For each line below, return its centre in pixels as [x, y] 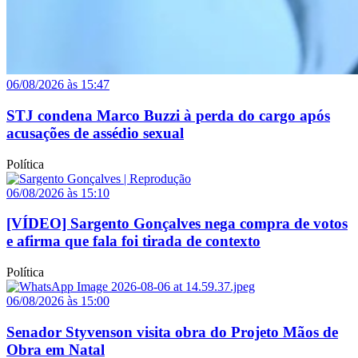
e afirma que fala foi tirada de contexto [133, 241]
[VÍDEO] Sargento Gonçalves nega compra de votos [177, 224]
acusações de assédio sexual [95, 133]
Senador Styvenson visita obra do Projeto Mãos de [172, 332]
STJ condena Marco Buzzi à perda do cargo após [168, 115]
